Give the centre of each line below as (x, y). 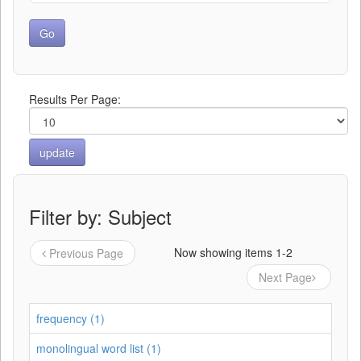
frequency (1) (71, 318)
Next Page (285, 277)
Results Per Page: (75, 99)
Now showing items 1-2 (233, 252)
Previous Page (86, 253)
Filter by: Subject (100, 216)
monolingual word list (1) (99, 348)
